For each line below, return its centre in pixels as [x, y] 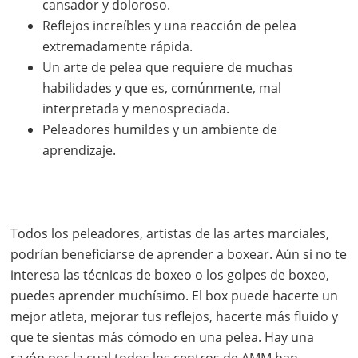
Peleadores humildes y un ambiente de [160, 130]
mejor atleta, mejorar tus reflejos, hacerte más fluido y [175, 317]
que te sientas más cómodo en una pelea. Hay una [163, 338]
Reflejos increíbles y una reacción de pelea [170, 26]
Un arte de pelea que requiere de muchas [168, 68]
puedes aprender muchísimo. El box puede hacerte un [175, 296]
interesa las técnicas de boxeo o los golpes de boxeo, [170, 275]
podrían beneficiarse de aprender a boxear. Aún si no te [179, 255]
